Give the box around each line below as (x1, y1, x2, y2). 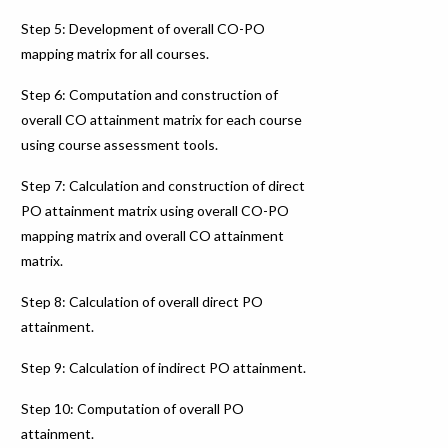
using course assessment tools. (21, 135, 219, 153)
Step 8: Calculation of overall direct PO (21, 292, 264, 310)
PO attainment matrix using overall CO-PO (21, 201, 290, 219)
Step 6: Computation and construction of (21, 85, 279, 103)
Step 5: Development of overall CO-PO (21, 19, 266, 37)
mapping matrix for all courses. (21, 44, 210, 62)
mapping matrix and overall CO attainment (21, 226, 285, 244)
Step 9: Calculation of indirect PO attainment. (21, 358, 307, 376)
